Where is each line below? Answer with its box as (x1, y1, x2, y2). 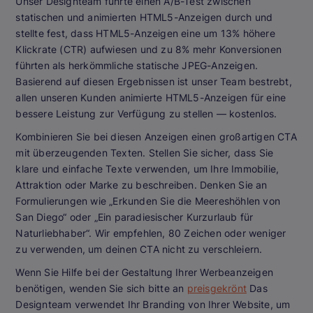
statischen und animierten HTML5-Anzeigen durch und (15, 11, 273, 24)
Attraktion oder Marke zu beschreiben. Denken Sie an (15, 179, 268, 191)
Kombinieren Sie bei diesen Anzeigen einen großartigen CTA (15, 131, 297, 143)
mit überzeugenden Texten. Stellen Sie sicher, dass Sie (15, 147, 274, 159)
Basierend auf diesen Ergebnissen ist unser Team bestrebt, (15, 75, 292, 88)
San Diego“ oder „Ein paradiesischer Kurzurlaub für (15, 211, 254, 224)
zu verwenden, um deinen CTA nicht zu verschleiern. (15, 243, 263, 256)
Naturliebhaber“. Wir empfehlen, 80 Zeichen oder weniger (15, 227, 286, 240)
